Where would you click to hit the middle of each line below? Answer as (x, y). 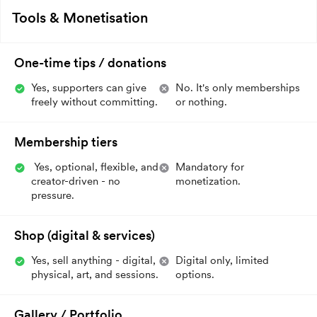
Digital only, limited (222, 260)
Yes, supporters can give (89, 87)
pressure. (53, 195)
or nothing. (201, 102)
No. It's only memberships (238, 87)
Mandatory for (210, 167)
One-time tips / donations (90, 62)
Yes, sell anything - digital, (93, 260)
